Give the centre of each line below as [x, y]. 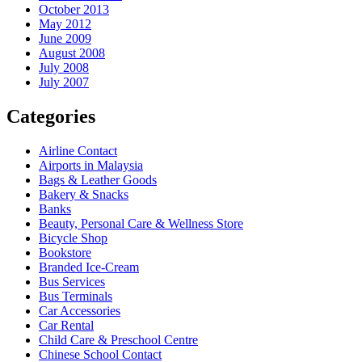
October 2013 [74, 10]
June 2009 [65, 39]
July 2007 [64, 82]
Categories [51, 117]
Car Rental [66, 325]
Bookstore [65, 252]
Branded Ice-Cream [89, 267]
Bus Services [72, 281]
